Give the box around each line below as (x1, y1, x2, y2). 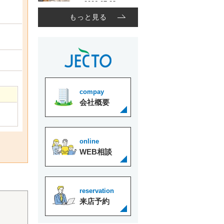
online (79, 137, 99, 145)
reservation (79, 187, 114, 194)
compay (79, 88, 104, 95)
